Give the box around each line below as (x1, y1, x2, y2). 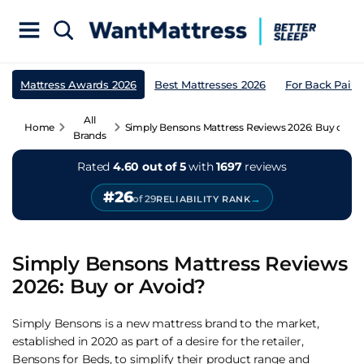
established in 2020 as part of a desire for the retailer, (12, 333, 304, 349)
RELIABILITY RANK (156, 193, 251, 205)
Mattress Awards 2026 (20, 77, 136, 91)
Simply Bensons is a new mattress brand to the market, (12, 315, 319, 331)
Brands (73, 128, 106, 141)
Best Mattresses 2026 (154, 77, 266, 91)
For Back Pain (285, 77, 358, 91)
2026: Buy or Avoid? (12, 274, 206, 298)
